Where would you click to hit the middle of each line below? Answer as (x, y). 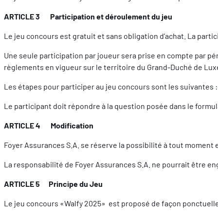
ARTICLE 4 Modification (49, 125)
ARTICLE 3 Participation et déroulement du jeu (88, 16)
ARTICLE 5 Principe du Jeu (53, 183)
